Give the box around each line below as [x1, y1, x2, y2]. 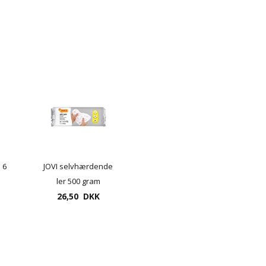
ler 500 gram [56, 176, 100, 187]
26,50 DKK [56, 191, 100, 202]
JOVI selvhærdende [43, 161, 113, 172]
